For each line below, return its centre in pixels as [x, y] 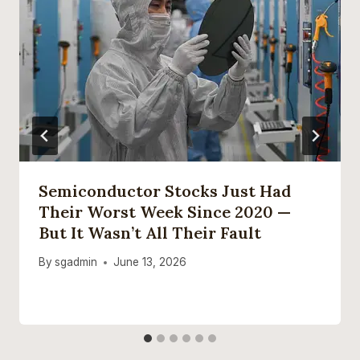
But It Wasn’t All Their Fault [150, 232]
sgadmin [76, 262]
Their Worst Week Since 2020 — [165, 211]
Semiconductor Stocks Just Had [165, 190]
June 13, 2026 [150, 262]
